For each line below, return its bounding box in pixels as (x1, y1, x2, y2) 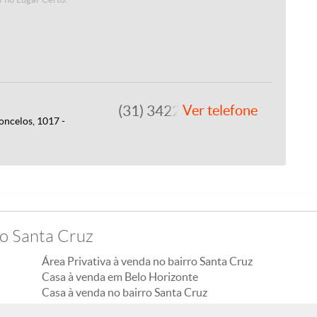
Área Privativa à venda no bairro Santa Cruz (42, 255, 253, 267)
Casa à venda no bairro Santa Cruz (42, 286, 207, 299)
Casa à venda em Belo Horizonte (42, 270, 198, 283)
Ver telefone (182, 103, 258, 118)
